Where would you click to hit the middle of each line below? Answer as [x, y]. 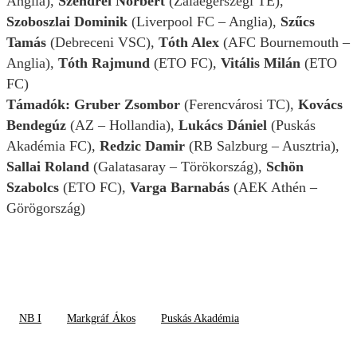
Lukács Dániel [225, 126]
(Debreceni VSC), [102, 43]
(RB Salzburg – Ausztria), [264, 146]
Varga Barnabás [180, 188]
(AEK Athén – [273, 188]
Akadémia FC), [53, 146]
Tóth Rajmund [104, 63]
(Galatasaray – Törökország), [178, 167]
